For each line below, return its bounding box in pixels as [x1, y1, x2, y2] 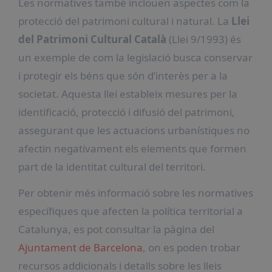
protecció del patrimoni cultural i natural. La [18, 13, 231, 28]
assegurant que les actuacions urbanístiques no [18, 123, 250, 137]
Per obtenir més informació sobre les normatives [18, 185, 253, 200]
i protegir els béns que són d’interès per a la [18, 68, 228, 83]
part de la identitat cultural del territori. [18, 159, 206, 174]
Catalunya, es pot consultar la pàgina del [18, 222, 214, 236]
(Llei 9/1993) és [166, 32, 241, 46]
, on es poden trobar [142, 240, 240, 254]
